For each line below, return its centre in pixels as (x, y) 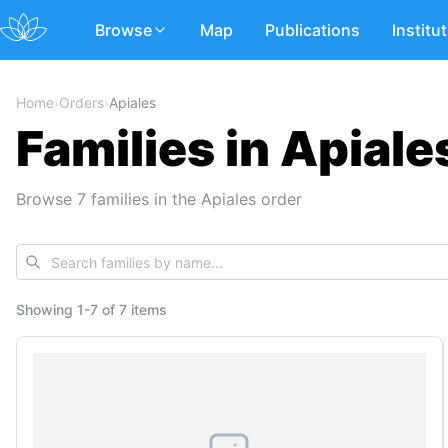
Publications (312, 30)
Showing (46, 309)
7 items (143, 309)
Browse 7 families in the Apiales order (159, 199)
